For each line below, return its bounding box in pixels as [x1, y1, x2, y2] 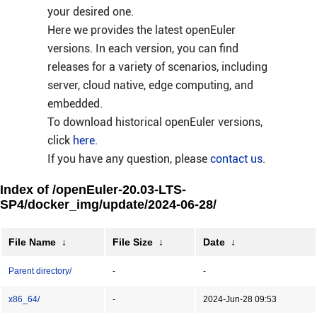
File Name [8, 236, 56, 248]
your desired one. [47, 5, 134, 18]
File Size [113, 236, 153, 248]
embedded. [47, 97, 103, 110]
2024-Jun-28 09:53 [203, 294, 277, 304]
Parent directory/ [8, 266, 71, 276]
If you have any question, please [47, 152, 210, 166]
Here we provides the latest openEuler [47, 23, 236, 37]
